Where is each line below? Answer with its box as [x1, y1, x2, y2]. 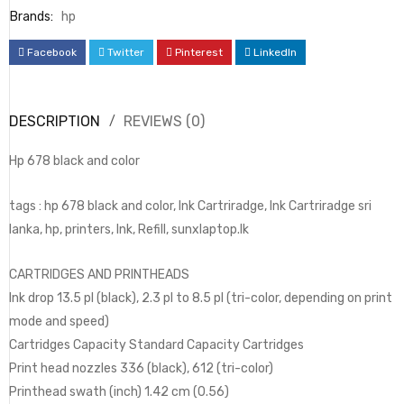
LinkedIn [253, 46, 297, 60]
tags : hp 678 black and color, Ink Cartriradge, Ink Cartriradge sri [9, 198, 372, 215]
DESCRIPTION [9, 113, 100, 131]
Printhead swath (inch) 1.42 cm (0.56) [9, 384, 229, 400]
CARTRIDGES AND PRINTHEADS [9, 267, 189, 283]
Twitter [107, 46, 144, 60]
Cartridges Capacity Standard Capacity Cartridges [9, 337, 304, 353]
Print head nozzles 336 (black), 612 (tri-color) [9, 361, 273, 377]
